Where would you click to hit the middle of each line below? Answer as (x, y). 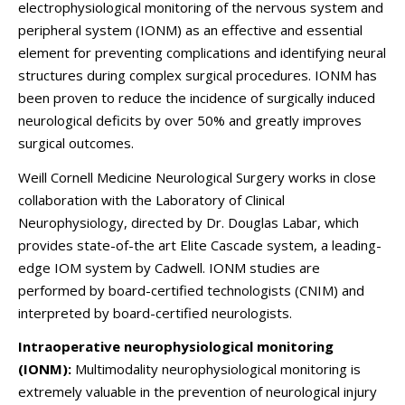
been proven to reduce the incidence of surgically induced (197, 98)
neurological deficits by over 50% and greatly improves (190, 120)
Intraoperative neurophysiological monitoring (176, 346)
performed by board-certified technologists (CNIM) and (191, 290)
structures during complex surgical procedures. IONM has (198, 75)
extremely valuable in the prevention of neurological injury (198, 391)
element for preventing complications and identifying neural (202, 52)
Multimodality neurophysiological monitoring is (216, 369)
